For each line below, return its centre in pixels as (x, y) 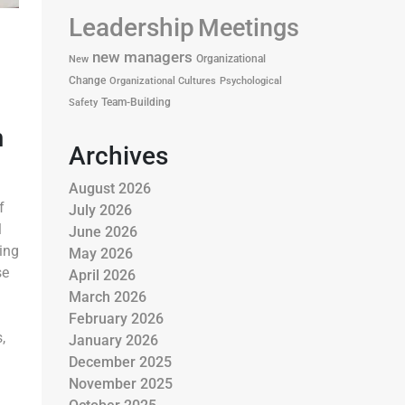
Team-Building (136, 102)
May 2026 (101, 254)
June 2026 (103, 232)
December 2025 (120, 362)
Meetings (249, 28)
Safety (83, 103)
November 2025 (121, 384)
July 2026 (100, 210)
